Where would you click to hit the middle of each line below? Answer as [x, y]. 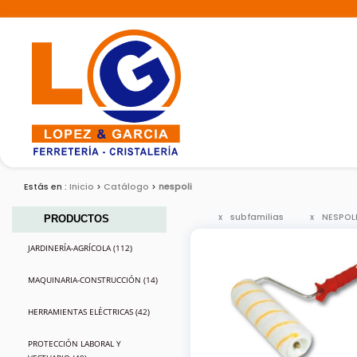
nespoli [175, 187]
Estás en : [47, 187]
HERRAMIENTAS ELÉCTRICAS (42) [89, 312]
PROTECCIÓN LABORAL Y [75, 343]
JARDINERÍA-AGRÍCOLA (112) [80, 248]
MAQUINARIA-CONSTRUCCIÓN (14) [93, 280]
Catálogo [126, 187]
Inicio [82, 187]
